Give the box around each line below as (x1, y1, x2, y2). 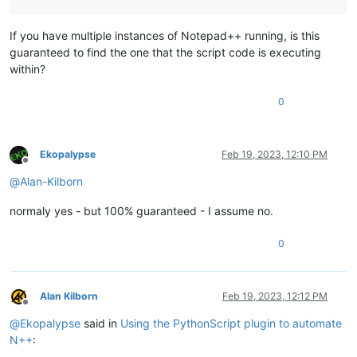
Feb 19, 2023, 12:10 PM (222, 148, 328, 161)
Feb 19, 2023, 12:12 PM (222, 290, 328, 303)
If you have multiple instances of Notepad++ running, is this (10, 29, 320, 43)
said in (80, 316, 120, 331)
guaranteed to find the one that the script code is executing (10, 45, 321, 60)
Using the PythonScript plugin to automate (120, 316, 342, 331)
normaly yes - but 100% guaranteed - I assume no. (10, 204, 273, 218)
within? (10, 62, 45, 76)
